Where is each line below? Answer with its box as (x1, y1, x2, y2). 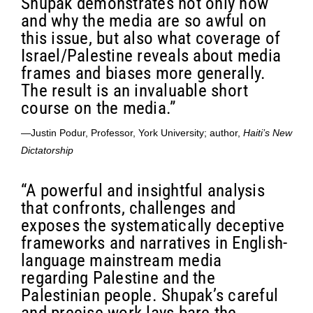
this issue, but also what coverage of (21, 27, 281, 48)
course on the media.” (21, 97, 176, 118)
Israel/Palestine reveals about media (21, 45, 281, 66)
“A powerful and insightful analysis (21, 180, 265, 201)
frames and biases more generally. (21, 62, 266, 83)
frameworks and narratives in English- (21, 232, 288, 253)
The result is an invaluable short (21, 80, 249, 101)
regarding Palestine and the (21, 267, 215, 288)
